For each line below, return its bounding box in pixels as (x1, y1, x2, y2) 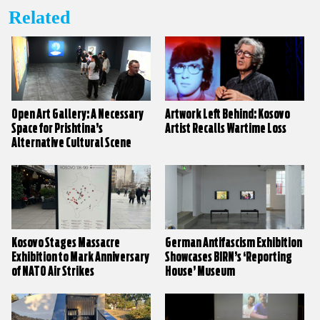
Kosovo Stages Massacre (11, 236, 120, 250)
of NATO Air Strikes (11, 264, 94, 279)
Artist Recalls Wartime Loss (165, 121, 287, 136)
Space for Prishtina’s (11, 121, 103, 136)
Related (9, 6, 70, 28)
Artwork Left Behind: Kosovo (165, 107, 291, 121)
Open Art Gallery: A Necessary (11, 107, 144, 121)
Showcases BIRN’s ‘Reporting (165, 250, 293, 264)
